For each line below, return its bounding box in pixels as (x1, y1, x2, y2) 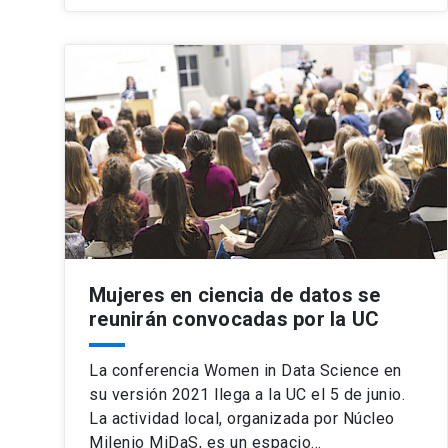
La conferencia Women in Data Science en (89, 360, 402, 380)
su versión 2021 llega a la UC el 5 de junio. (89, 384, 405, 404)
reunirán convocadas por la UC (89, 306, 380, 331)
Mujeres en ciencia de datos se (89, 282, 381, 307)
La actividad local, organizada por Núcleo (89, 408, 395, 428)
